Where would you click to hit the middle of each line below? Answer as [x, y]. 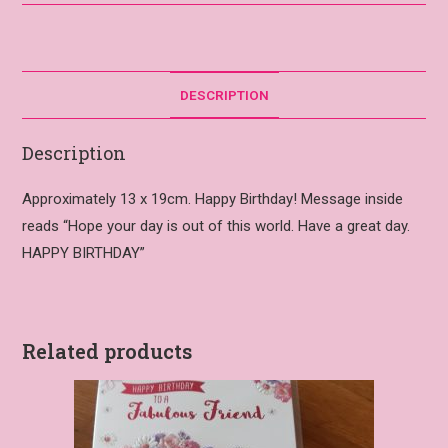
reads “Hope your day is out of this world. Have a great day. [216, 226]
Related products [107, 351]
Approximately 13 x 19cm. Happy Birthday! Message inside [213, 199]
